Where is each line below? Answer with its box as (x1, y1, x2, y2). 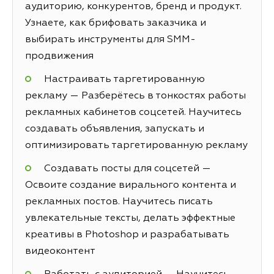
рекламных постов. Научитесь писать (25, 197, 213, 207)
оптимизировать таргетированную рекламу (25, 140, 248, 150)
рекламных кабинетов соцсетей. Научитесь (25, 107, 242, 117)
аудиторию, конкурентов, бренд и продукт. (25, 1, 242, 12)
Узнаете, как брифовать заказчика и (25, 18, 206, 28)
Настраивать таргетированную (43, 74, 205, 84)
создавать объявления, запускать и (25, 124, 204, 134)
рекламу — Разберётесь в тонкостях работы (25, 91, 246, 101)
